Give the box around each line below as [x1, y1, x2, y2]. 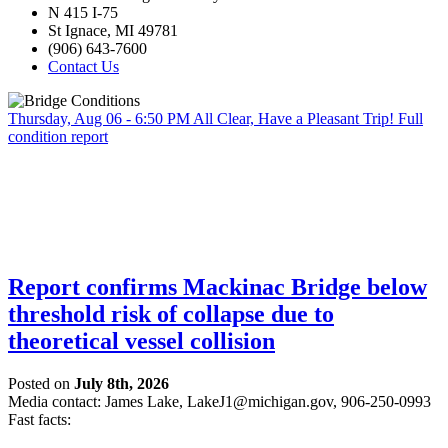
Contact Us [48, 57, 119, 75]
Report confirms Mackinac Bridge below [8, 273, 427, 300]
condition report [8, 127, 108, 145]
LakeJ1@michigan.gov [187, 392, 333, 410]
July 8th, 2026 [74, 374, 169, 392]
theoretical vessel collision [8, 327, 275, 354]
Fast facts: [8, 410, 71, 428]
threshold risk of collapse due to [8, 300, 334, 327]
